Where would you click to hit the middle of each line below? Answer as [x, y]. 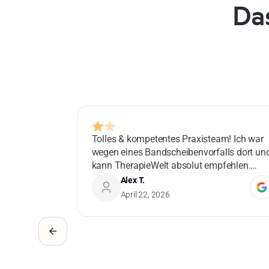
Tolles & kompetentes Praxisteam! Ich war [177, 139]
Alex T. [133, 180]
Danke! [106, 179]
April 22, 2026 [145, 195]
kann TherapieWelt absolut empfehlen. [171, 165]
